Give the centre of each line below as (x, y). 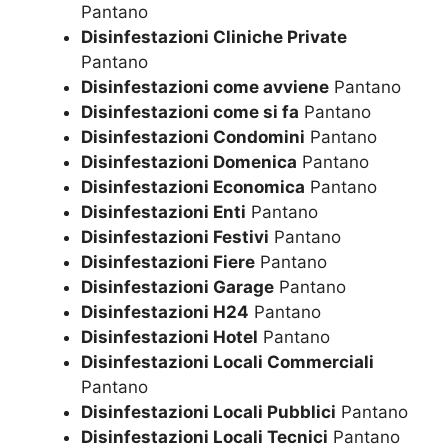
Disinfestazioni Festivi (175, 237)
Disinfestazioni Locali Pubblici (208, 412)
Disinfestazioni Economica (193, 187)
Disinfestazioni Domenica (189, 162)
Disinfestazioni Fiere (168, 262)
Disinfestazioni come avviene (205, 87)
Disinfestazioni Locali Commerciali (227, 362)
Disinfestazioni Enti (163, 212)
